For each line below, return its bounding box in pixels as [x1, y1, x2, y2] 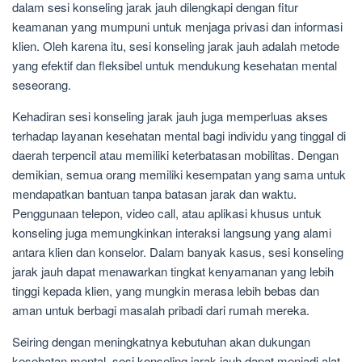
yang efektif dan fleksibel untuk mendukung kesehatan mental [12, 56, 337, 74]
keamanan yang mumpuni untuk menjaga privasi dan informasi [12, 17, 343, 35]
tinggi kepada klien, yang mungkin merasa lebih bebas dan [12, 281, 319, 299]
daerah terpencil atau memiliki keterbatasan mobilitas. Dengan [12, 145, 339, 163]
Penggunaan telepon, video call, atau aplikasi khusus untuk [12, 204, 322, 221]
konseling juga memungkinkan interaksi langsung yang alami [12, 223, 331, 241]
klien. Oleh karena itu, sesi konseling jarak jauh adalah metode [12, 36, 339, 54]
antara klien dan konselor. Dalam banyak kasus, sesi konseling [12, 242, 343, 260]
